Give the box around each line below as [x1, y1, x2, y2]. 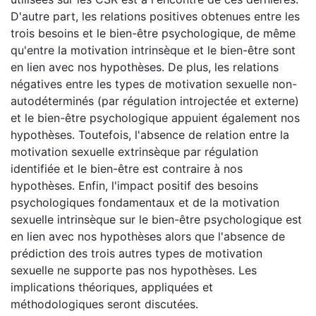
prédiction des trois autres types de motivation [11, 245, 262, 260]
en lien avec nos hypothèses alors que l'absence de [11, 229, 285, 243]
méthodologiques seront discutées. [11, 296, 198, 311]
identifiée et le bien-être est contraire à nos [11, 161, 243, 176]
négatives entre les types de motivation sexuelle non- [11, 76, 297, 91]
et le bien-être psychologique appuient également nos [11, 110, 300, 125]
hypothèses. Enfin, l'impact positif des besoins [11, 178, 258, 193]
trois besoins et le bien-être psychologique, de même [11, 25, 296, 40]
